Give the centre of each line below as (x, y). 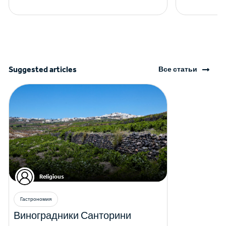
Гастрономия (36, 199)
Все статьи (178, 70)
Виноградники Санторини (72, 215)
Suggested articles (43, 70)
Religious (52, 177)
